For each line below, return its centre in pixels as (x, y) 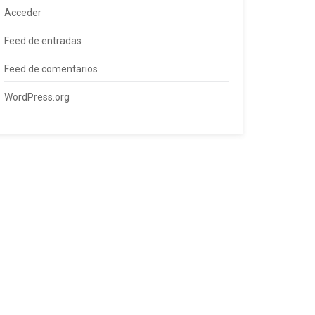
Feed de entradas (43, 41)
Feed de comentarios (51, 69)
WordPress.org (37, 97)
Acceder (23, 13)
